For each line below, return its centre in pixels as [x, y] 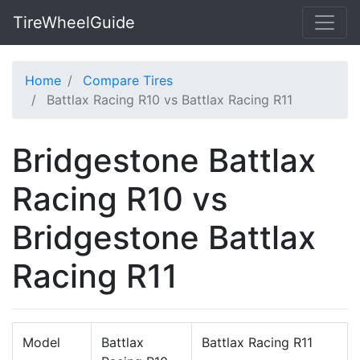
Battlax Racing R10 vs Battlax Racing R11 [170, 100]
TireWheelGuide [74, 22]
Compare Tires [128, 80]
